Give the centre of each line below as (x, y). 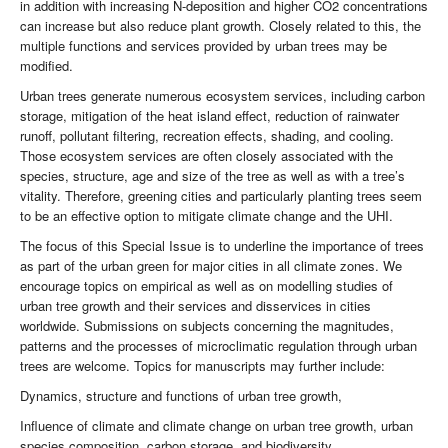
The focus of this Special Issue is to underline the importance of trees (222, 246)
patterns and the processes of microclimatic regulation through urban (218, 346)
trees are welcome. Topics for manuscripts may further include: (202, 366)
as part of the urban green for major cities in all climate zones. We (211, 266)
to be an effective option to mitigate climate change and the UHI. (206, 216)
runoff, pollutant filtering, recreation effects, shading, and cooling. (207, 136)
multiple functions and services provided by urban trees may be (203, 46)
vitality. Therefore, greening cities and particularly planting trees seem (221, 196)
